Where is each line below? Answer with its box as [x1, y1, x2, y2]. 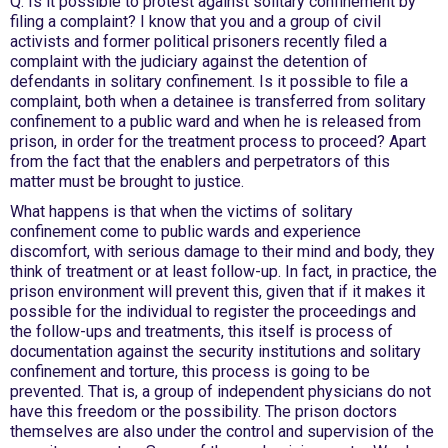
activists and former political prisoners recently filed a [10, 32, 387, 51]
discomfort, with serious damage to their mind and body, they [10, 242, 435, 261]
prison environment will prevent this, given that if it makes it [10, 282, 425, 301]
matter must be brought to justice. [10, 172, 244, 191]
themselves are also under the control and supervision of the [10, 422, 434, 441]
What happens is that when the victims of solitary [10, 202, 353, 221]
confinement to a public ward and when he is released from [10, 112, 421, 131]
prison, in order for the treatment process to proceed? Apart [10, 132, 426, 151]
